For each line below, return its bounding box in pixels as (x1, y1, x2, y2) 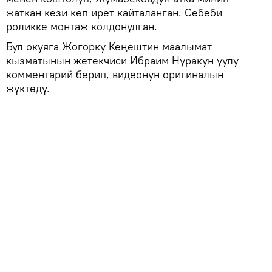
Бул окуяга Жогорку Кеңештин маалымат (6, 39, 212, 53)
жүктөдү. (6, 81, 50, 95)
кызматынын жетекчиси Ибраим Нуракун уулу (6, 53, 239, 67)
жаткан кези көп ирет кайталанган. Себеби (6, 5, 222, 19)
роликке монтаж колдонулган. (6, 19, 157, 33)
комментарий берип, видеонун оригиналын (6, 67, 223, 81)
